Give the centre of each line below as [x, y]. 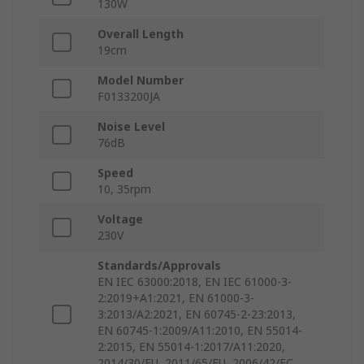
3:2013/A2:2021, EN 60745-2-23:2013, [197, 314]
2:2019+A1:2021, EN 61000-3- [176, 298]
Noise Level [131, 127]
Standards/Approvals [159, 266]
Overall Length [141, 34]
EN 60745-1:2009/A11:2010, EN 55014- [200, 331]
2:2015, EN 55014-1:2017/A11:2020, [191, 347]
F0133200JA [129, 97]
